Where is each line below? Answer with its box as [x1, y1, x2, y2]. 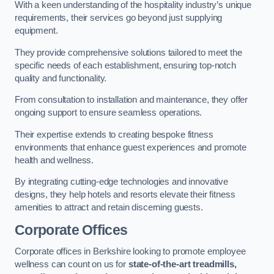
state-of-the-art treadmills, [128, 259, 237, 270]
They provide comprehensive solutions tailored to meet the [15, 47, 242, 57]
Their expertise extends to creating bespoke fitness [15, 129, 213, 139]
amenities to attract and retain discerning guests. [15, 202, 203, 213]
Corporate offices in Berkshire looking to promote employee [15, 246, 246, 257]
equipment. [15, 26, 58, 36]
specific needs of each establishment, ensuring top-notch [15, 60, 236, 70]
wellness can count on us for [15, 259, 128, 270]
